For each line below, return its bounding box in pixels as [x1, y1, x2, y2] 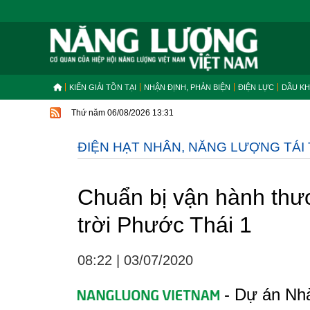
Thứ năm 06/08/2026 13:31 [71, 108, 174, 118]
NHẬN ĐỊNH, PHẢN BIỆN [144, 83, 230, 91]
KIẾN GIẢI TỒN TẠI [69, 83, 136, 91]
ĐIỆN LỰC [238, 83, 274, 91]
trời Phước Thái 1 [77, 212, 252, 237]
